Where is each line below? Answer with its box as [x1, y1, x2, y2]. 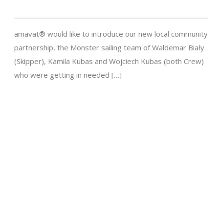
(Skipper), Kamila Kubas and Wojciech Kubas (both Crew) [14, 56, 204, 66]
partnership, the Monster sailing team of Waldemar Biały [14, 43, 204, 53]
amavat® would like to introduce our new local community [14, 29, 208, 39]
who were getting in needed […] [14, 70, 122, 80]
